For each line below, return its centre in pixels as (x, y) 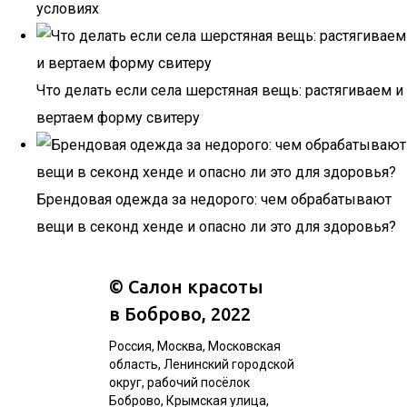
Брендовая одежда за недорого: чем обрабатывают (214, 199)
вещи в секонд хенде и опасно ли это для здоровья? (216, 227)
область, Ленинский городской (202, 364)
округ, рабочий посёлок (179, 382)
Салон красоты (196, 287)
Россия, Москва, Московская (195, 346)
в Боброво (155, 314)
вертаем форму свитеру (118, 118)
